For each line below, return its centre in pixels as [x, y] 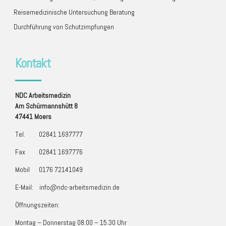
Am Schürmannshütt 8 [46, 106]
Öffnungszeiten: [37, 205]
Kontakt [33, 63]
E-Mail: [27, 187]
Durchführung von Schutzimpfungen [64, 27]
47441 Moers [33, 116]
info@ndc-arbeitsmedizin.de [79, 187]
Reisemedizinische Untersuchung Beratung [74, 12]
